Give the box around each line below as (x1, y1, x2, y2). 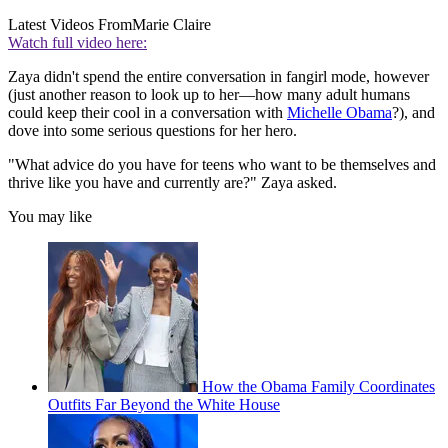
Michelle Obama (287, 104, 392, 122)
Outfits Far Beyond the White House (48, 396, 280, 414)
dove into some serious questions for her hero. (8, 122, 297, 140)
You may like (8, 208, 92, 226)
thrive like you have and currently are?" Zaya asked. (8, 174, 337, 192)
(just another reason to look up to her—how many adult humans (8, 86, 410, 104)
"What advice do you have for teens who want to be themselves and (8, 156, 436, 174)
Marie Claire (132, 16, 211, 34)
